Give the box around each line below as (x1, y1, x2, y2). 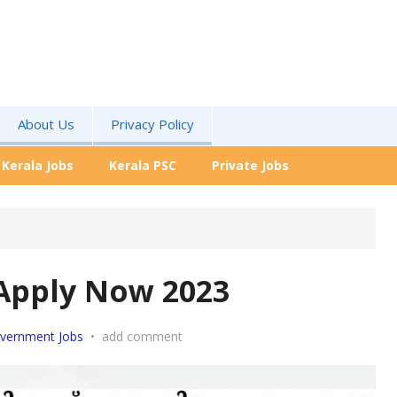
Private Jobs (212, 157, 289, 174)
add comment (102, 328, 183, 345)
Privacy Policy (111, 115, 194, 133)
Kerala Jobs (2, 157, 74, 174)
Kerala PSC (109, 157, 176, 174)
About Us (18, 115, 74, 133)
